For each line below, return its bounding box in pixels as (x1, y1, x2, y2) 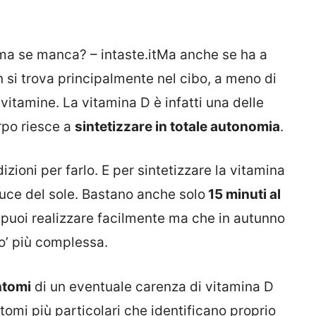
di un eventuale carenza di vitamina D (31, 278, 274, 295)
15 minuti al (205, 186, 281, 203)
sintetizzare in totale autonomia (75, 118, 280, 135)
